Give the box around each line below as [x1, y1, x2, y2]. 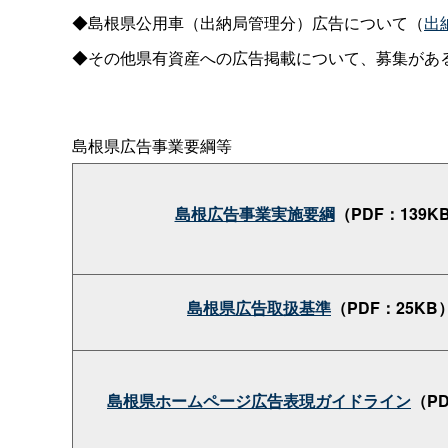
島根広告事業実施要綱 [174, 201, 335, 225]
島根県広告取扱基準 [187, 295, 331, 319]
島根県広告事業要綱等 [72, 133, 232, 157]
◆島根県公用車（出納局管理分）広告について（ [72, 10, 424, 34]
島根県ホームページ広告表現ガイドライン [107, 388, 411, 412]
